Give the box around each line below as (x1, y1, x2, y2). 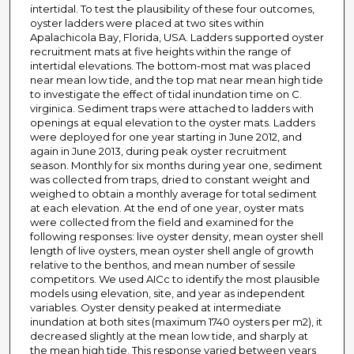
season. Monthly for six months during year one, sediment (29, 159, 322, 172)
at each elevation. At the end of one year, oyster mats (29, 201, 303, 215)
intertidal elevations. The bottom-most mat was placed (29, 59, 311, 73)
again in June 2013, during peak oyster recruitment (29, 145, 287, 158)
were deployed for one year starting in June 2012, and (29, 130, 302, 144)
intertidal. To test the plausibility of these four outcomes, (29, 2, 314, 16)
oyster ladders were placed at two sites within (29, 17, 264, 30)
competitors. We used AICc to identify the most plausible (29, 273, 320, 286)
